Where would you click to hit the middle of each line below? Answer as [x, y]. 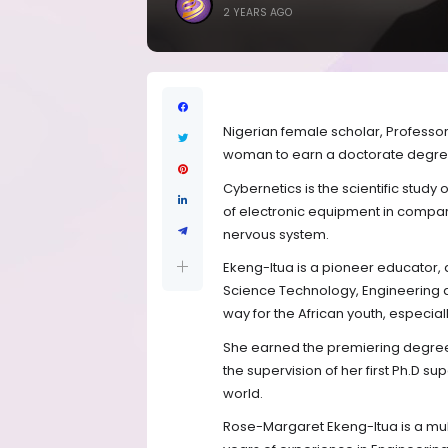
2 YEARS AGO [257, 12]
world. [243, 393]
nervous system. [276, 234]
